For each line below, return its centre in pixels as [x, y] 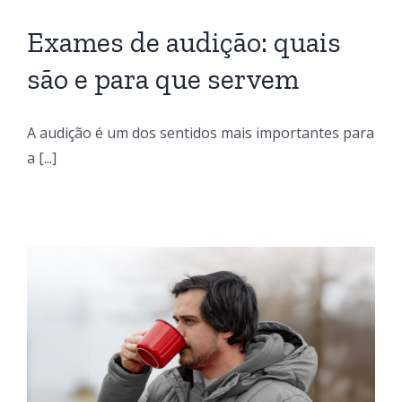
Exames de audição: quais [184, 42]
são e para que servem [163, 79]
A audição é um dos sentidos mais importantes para [201, 132]
